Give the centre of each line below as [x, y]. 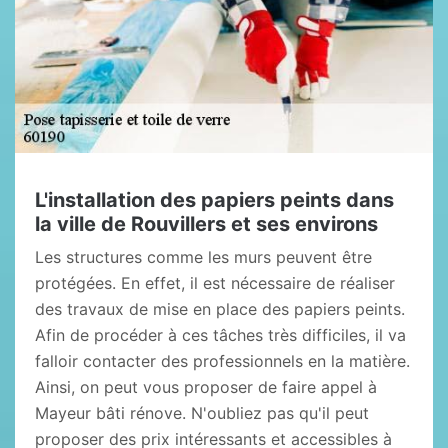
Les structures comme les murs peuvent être [203, 257]
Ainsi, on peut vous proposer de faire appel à [206, 387]
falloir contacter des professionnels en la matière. [222, 361]
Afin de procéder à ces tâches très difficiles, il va [220, 335]
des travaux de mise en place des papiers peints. [220, 309]
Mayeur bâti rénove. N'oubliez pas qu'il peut [202, 413]
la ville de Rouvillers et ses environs [206, 224]
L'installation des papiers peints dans [214, 200]
